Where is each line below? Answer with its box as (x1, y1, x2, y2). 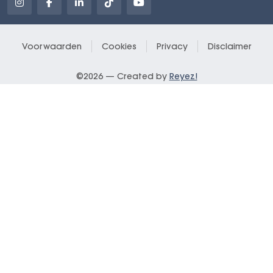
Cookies (101, 40, 136, 52)
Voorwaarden (21, 40, 82, 52)
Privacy (156, 40, 188, 52)
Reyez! (169, 70, 197, 82)
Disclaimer (207, 40, 252, 52)
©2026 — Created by (76, 70, 169, 82)
